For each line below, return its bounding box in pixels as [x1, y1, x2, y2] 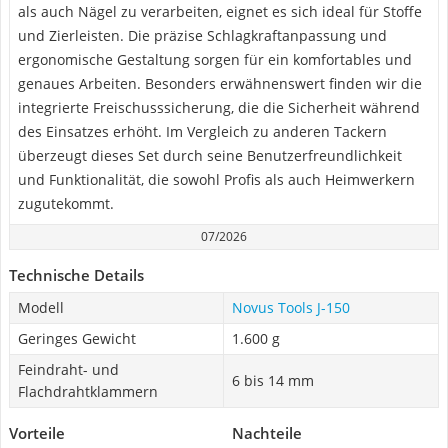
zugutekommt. [18, 194, 114, 213]
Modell [18, 298, 64, 317]
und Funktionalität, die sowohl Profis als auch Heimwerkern [18, 170, 415, 189]
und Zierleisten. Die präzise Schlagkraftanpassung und [18, 26, 387, 45]
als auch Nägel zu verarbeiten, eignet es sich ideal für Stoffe [18, 2, 422, 21]
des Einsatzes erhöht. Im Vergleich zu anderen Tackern [18, 122, 387, 141]
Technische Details [9, 265, 144, 285]
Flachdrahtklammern [18, 382, 158, 401]
